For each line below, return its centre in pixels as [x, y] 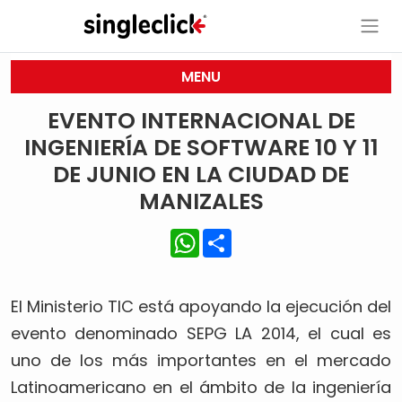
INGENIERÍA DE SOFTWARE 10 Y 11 [201, 148]
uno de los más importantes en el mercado [201, 360]
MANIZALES [201, 201]
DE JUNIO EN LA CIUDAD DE [201, 175]
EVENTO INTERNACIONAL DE [201, 121]
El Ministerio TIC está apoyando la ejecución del [201, 306]
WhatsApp [237, 236]
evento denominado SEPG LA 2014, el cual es [201, 333]
